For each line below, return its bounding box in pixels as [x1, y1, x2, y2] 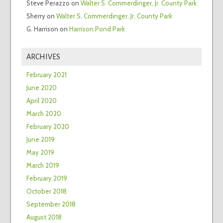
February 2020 [26, 122, 69, 131]
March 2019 [26, 161, 59, 170]
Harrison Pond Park [69, 25, 125, 33]
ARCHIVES [26, 53, 60, 61]
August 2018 [26, 213, 62, 222]
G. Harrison [26, 25, 58, 33]
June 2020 [26, 84, 57, 92]
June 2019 [26, 135, 55, 144]
